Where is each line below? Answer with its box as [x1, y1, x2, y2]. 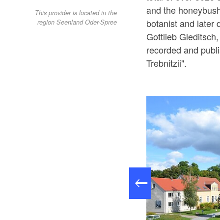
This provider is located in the [35, 8, 117, 18]
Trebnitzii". [146, 56, 187, 69]
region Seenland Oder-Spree [37, 18, 117, 27]
